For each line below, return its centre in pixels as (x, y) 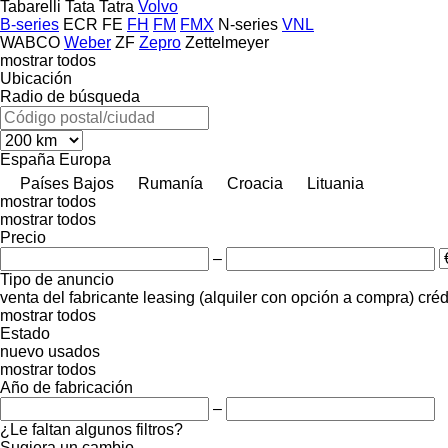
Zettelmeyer (227, 42)
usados (74, 351)
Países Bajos (67, 183)
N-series (248, 24)
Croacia (255, 183)
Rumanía (170, 183)
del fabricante (91, 297)
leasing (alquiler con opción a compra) (278, 297)
